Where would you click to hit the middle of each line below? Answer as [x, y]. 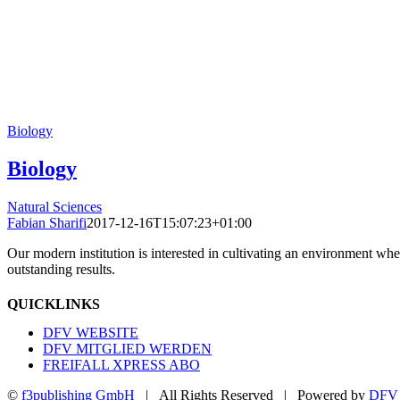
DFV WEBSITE [91, 333]
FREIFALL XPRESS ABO [121, 365]
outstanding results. [61, 269]
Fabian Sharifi [47, 222]
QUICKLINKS [54, 304]
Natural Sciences [54, 206]
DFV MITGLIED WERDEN [127, 349]
